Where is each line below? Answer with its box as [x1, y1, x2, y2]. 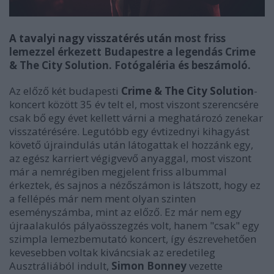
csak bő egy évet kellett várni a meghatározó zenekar [9, 110, 263, 125]
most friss [172, 31, 226, 45]
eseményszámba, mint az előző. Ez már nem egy [9, 204, 242, 219]
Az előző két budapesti [9, 83, 121, 98]
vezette [187, 258, 223, 273]
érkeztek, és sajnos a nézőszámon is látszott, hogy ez [9, 177, 261, 192]
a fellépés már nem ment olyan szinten [9, 191, 196, 206]
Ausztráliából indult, [9, 258, 111, 273]
